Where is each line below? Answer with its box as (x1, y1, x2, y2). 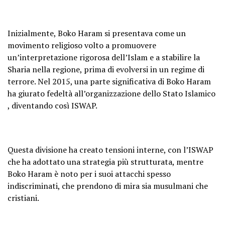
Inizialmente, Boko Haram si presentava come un (8, 27, 186, 39)
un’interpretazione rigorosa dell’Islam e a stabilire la (8, 51, 200, 63)
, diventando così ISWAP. (8, 99, 97, 111)
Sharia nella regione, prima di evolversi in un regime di (8, 63, 204, 75)
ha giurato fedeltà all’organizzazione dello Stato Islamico (8, 87, 215, 99)
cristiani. (8, 192, 39, 203)
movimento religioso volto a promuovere (8, 39, 156, 51)
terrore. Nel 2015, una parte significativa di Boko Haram (8, 75, 211, 87)
